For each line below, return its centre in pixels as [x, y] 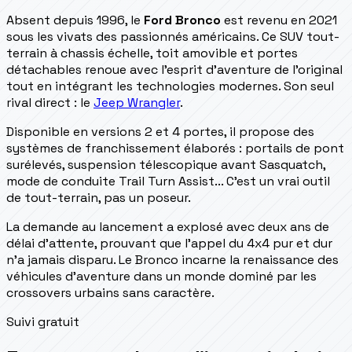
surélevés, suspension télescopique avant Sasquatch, [166, 164]
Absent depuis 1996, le [75, 20]
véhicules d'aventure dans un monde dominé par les [161, 276]
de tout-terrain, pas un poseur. [99, 197]
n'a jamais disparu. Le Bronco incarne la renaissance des [172, 259]
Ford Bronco [182, 20]
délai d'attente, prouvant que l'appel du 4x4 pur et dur [169, 243]
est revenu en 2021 [279, 20]
